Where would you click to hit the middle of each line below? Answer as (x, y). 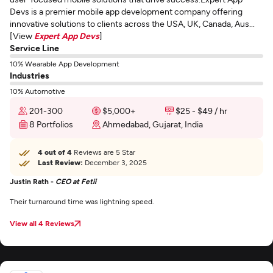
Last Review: (60, 162)
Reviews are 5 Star (104, 152)
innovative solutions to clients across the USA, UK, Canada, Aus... (132, 23)
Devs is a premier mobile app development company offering (126, 11)
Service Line (34, 48)
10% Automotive (37, 91)
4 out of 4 (55, 152)
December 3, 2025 (115, 162)
